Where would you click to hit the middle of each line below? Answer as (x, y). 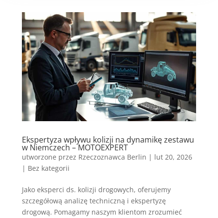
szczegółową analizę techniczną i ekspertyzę (94, 201)
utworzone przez (50, 157)
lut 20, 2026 (173, 157)
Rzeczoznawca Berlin (112, 157)
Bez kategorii (48, 168)
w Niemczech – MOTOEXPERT (75, 148)
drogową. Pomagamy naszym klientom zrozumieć (102, 212)
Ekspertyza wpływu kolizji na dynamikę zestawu (108, 140)
